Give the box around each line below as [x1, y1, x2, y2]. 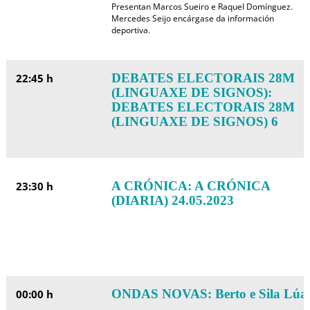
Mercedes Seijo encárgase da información [111, 12, 274, 24]
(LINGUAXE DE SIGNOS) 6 [111, 114, 278, 129]
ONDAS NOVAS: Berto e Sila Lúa [111, 286, 307, 301]
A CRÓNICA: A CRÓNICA [111, 179, 270, 193]
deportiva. [111, 24, 150, 36]
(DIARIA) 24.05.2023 [111, 193, 234, 208]
